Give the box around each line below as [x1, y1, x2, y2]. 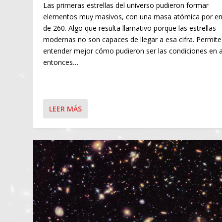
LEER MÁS [49, 104, 82, 113]
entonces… [43, 57, 79, 67]
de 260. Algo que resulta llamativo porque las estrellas [43, 23, 217, 33]
